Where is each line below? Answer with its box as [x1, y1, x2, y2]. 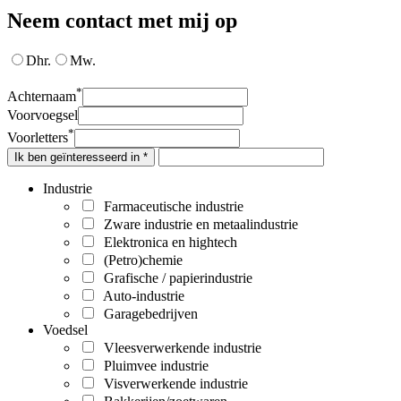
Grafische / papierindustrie [97, 269, 252, 286]
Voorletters [7, 129, 68, 145]
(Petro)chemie [97, 252, 183, 268]
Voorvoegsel [7, 107, 78, 124]
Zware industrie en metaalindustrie [97, 216, 298, 232]
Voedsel [43, 321, 88, 337]
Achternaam [7, 89, 76, 105]
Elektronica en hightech [97, 234, 237, 250]
